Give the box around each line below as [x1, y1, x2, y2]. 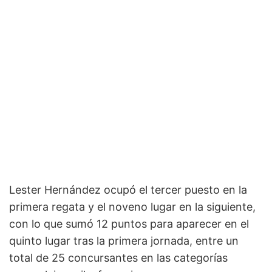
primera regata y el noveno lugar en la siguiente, [9, 200, 256, 213]
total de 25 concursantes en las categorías [9, 251, 228, 264]
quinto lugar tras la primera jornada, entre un [9, 234, 239, 247]
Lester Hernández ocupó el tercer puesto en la [9, 183, 247, 196]
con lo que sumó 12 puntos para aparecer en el [9, 217, 249, 230]
